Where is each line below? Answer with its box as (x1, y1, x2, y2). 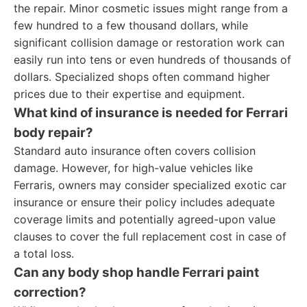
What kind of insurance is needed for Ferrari (14, 105, 288, 121)
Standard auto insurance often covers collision (14, 144, 256, 158)
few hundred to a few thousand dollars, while (14, 19, 248, 32)
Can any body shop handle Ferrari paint (14, 265, 259, 280)
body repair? (14, 125, 93, 140)
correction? (14, 284, 86, 300)
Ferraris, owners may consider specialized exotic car (14, 178, 286, 192)
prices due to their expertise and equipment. (14, 87, 245, 101)
